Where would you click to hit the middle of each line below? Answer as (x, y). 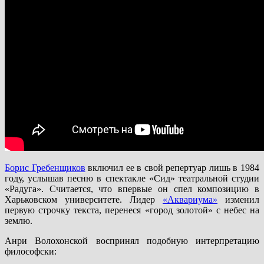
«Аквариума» (190, 199)
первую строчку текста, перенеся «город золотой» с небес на (132, 210)
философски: (31, 251)
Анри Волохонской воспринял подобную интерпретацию (132, 240)
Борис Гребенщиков (45, 167)
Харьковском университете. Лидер (84, 199)
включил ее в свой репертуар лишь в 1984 (172, 167)
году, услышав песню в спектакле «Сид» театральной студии (132, 178)
